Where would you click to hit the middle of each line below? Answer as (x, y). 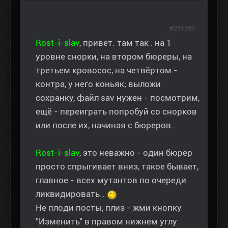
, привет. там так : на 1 (125, 43)
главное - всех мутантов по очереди (111, 180)
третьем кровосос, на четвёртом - (107, 70)
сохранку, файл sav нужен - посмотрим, (118, 98)
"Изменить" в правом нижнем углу (106, 222)
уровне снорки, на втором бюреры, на (114, 57)
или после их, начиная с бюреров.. (106, 125)
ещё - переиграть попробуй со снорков (116, 112)
